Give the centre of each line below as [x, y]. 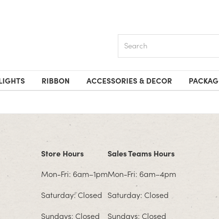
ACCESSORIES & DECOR [129, 80]
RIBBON [56, 80]
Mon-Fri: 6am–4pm [142, 174]
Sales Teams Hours [141, 153]
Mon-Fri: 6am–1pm [74, 174]
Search [129, 39]
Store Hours [62, 153]
